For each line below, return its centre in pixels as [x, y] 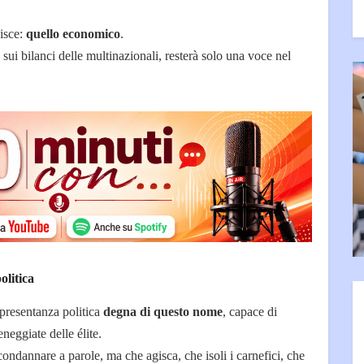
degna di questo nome [163, 312]
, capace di [250, 312]
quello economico [73, 34]
